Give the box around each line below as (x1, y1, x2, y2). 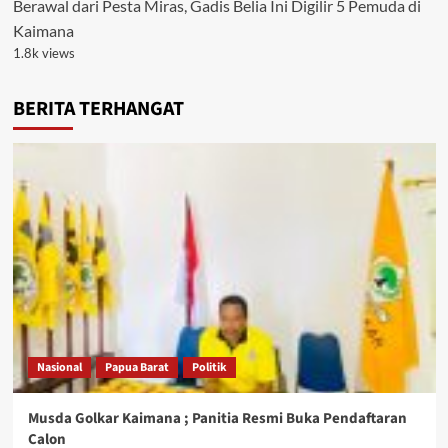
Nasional (36, 358, 82, 376)
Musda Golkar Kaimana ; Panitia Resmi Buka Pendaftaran (27, 407, 407, 429)
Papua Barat (104, 358, 169, 376)
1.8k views (12, 44, 75, 61)
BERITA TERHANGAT (12, 94, 184, 123)
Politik (191, 358, 227, 376)
